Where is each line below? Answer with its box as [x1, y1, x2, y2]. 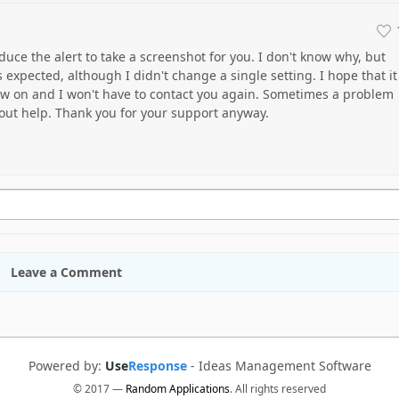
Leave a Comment [10, 264, 122, 281]
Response [127, 357, 187, 375]
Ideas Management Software [198, 357, 371, 375]
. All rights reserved [230, 381, 326, 397]
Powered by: [28, 357, 105, 375]
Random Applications [126, 381, 230, 397]
